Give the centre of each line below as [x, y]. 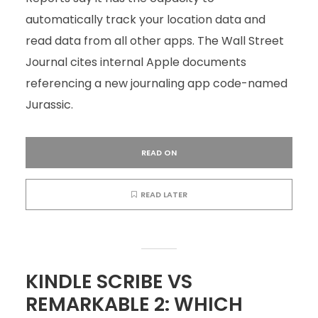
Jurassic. [49, 105]
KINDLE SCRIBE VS [109, 281]
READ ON [159, 153]
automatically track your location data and [145, 20]
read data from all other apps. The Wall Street [154, 41]
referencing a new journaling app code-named [156, 83]
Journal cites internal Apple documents [136, 62]
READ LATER [164, 194]
